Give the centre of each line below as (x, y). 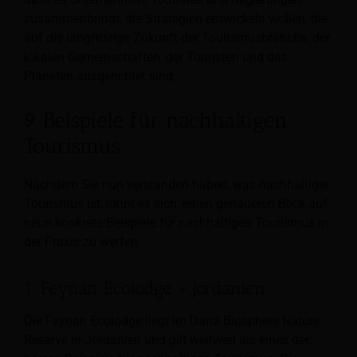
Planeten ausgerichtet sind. (100, 76)
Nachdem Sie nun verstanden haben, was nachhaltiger (177, 185)
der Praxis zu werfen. (82, 242)
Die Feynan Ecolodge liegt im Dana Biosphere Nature (172, 320)
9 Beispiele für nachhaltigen (156, 121)
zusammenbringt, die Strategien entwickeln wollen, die (176, 19)
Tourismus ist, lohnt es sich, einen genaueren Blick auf (176, 204)
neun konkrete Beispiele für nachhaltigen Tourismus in (176, 223)
